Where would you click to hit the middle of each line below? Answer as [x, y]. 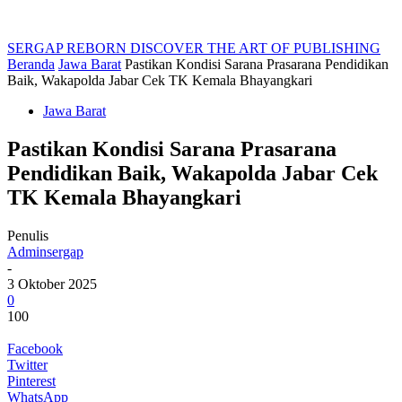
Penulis [28, 235]
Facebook [35, 348]
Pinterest [31, 380]
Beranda [31, 64]
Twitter [27, 364]
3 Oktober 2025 [52, 284]
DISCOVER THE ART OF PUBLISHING [255, 48]
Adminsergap [45, 251]
